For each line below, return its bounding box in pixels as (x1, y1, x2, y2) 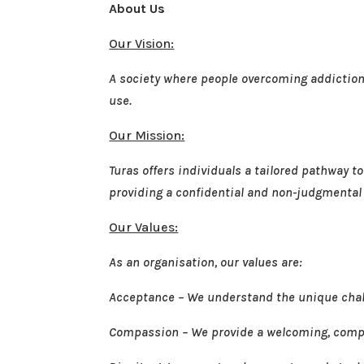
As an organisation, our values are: (109, 253, 303, 270)
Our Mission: (109, 127, 185, 143)
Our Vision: (109, 35, 175, 51)
